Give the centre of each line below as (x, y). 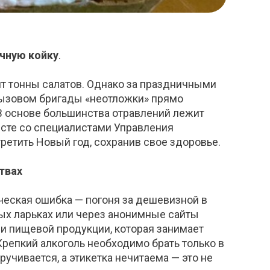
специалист (63, 128)
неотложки (117, 99)
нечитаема (142, 258)
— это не (191, 258)
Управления (143, 128)
